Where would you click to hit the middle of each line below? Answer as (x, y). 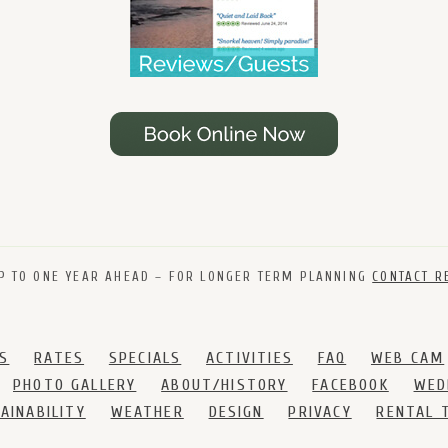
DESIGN (236, 411)
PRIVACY (320, 411)
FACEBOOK (350, 384)
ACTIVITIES (249, 357)
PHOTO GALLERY (74, 384)
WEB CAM (407, 357)
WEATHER (147, 411)
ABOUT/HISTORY (224, 384)
